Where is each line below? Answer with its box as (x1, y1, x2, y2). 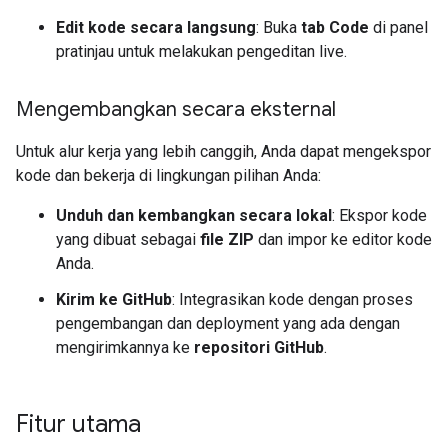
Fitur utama (16, 409, 141, 439)
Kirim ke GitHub (56, 290, 172, 309)
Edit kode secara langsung (56, 18, 256, 37)
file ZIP (200, 230, 254, 249)
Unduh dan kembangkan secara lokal (56, 206, 332, 225)
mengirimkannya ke (56, 338, 194, 357)
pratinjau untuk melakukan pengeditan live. (56, 42, 347, 61)
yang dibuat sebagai (56, 230, 200, 249)
